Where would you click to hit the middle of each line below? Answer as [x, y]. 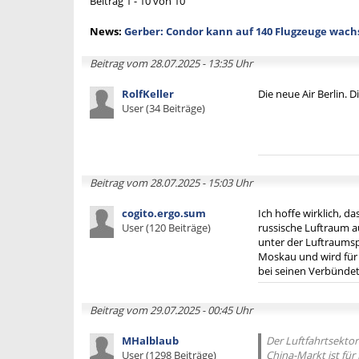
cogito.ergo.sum [164, 213]
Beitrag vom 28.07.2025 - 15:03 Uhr [171, 183]
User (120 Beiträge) [166, 228]
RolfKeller [148, 94]
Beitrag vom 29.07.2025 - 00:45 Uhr [171, 310]
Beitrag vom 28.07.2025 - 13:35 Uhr [171, 63]
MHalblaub [150, 341]
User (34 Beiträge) [163, 108]
